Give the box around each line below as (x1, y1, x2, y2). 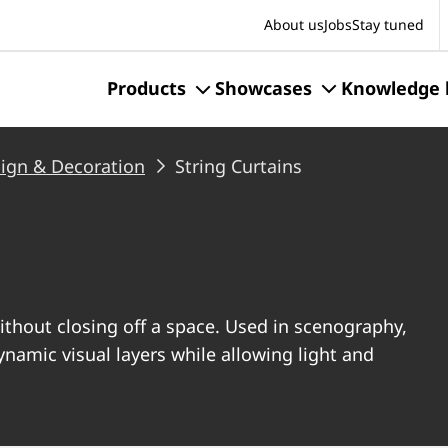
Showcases (215, 76, 312, 100)
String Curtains (175, 154, 302, 178)
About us (264, 15, 324, 34)
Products (107, 76, 186, 100)
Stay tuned (352, 15, 424, 34)
